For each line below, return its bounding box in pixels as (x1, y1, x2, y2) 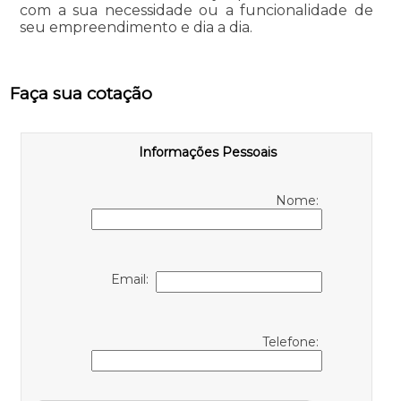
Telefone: (262, 334, 322, 351)
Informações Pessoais (139, 144, 277, 161)
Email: (111, 271, 156, 288)
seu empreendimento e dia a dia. (19, 19, 252, 37)
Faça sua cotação (9, 83, 152, 105)
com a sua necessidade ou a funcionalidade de (19, 2, 374, 20)
